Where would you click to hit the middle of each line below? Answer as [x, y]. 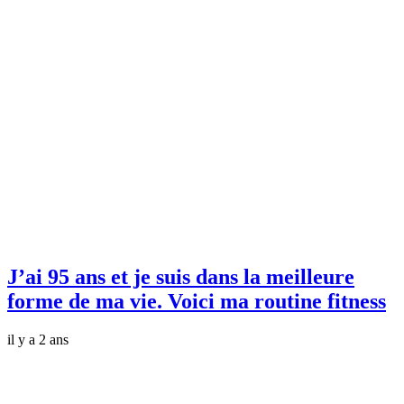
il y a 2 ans [38, 339]
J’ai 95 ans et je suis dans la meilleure [181, 276]
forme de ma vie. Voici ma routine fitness [197, 301]
